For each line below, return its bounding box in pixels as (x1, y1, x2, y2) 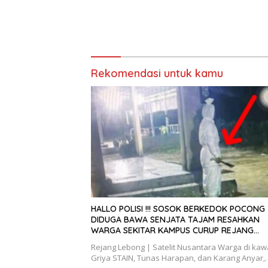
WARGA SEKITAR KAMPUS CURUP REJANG (91, 224, 254, 236)
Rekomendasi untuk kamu (91, 66, 223, 81)
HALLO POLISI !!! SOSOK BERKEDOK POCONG (91, 203, 265, 214)
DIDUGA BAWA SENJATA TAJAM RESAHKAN (91, 214, 260, 225)
